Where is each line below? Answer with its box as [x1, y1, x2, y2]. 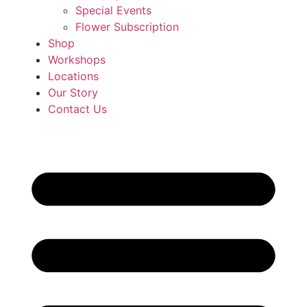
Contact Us [48, 102, 107, 116]
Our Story [48, 86, 98, 99]
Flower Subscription [75, 20, 179, 34]
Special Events [75, 3, 151, 17]
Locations [48, 69, 99, 83]
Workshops [48, 53, 106, 66]
